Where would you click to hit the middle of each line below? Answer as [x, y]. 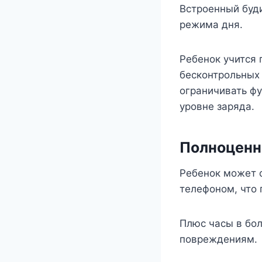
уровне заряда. [217, 107]
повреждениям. [218, 239]
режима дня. [211, 25]
